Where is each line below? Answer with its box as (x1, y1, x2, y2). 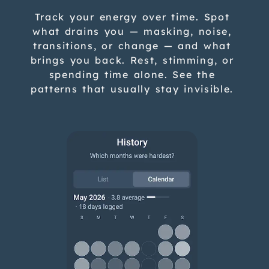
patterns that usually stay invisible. (30, 82, 234, 95)
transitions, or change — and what (33, 39, 231, 52)
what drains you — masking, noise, (32, 25, 232, 37)
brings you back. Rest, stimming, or (30, 53, 234, 66)
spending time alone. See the (49, 68, 216, 80)
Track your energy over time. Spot (34, 10, 230, 23)
